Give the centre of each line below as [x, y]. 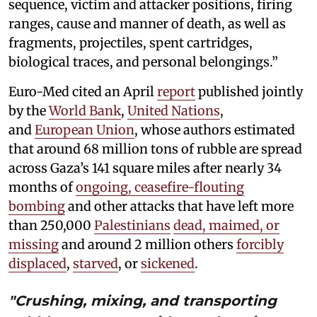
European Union [85, 130]
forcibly [260, 245]
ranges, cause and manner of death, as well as [147, 24]
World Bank [85, 111]
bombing [37, 207]
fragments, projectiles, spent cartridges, [131, 43]
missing [34, 245]
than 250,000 [51, 226]
